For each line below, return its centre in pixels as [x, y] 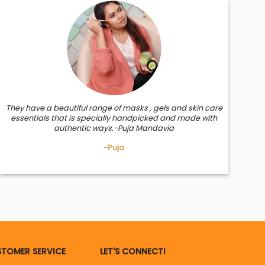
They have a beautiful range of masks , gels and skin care [114, 108]
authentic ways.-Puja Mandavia [114, 128]
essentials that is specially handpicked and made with [114, 118]
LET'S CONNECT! [133, 251]
